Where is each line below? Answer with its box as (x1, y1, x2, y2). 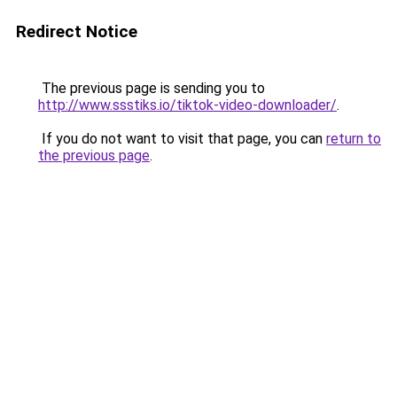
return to (326, 130, 381, 147)
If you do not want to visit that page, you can (38, 130, 326, 147)
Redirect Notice (16, 21, 137, 42)
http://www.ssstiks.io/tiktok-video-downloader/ (38, 97, 337, 113)
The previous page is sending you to (38, 80, 265, 97)
